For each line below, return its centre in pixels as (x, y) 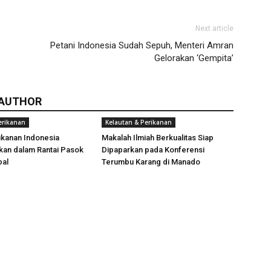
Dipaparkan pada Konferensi (153, 150)
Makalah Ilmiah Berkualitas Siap (158, 138)
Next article (214, 28)
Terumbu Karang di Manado (151, 162)
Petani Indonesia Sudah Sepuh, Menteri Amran (142, 45)
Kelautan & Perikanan (139, 122)
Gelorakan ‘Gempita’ (194, 58)
